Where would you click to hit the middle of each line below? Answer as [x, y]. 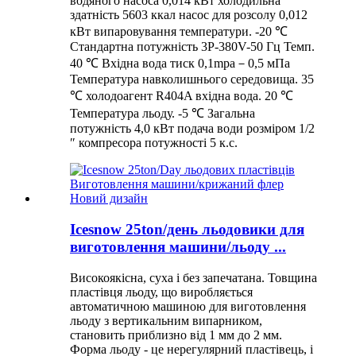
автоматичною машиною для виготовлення [188, 306]
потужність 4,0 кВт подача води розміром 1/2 [192, 129]
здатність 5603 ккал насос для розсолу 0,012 [189, 15]
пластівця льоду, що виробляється [161, 292]
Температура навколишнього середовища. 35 [192, 79]
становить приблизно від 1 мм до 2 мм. [176, 335]
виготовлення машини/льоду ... [178, 247]
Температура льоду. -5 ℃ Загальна [163, 114]
